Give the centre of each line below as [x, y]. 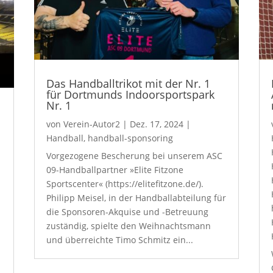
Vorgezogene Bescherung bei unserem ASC [134, 155]
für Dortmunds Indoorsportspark [130, 94]
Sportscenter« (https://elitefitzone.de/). [125, 183]
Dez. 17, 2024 [156, 124]
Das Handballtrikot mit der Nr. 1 [128, 83]
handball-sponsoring [130, 138]
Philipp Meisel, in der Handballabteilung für [136, 197]
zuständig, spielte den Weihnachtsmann [128, 225]
